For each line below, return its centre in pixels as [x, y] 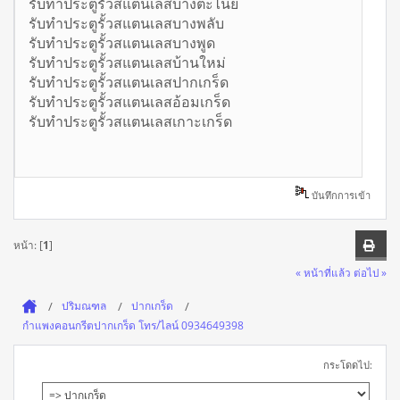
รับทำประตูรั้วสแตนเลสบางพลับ [126, 24]
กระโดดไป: [348, 364]
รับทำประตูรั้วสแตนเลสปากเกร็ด [129, 83]
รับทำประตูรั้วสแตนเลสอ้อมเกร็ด [129, 102]
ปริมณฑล [84, 305]
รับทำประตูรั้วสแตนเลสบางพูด [122, 43]
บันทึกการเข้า [340, 195]
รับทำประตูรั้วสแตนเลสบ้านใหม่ [127, 63]
